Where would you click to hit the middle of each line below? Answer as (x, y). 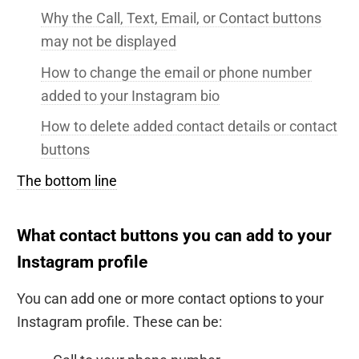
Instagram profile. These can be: (119, 321)
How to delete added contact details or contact (189, 127)
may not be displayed (109, 41)
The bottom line (67, 181)
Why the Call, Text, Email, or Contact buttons (181, 18)
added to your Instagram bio (130, 95)
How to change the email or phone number (176, 72)
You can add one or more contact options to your (170, 298)
